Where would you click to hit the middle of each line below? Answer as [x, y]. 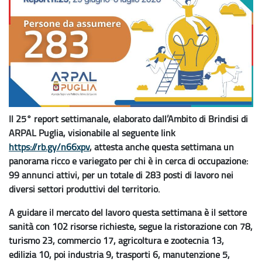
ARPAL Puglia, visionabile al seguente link [92, 133]
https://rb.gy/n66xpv [49, 147]
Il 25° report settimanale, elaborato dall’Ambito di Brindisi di [128, 119]
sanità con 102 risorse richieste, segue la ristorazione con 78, [131, 227]
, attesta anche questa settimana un [162, 147]
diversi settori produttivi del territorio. [84, 189]
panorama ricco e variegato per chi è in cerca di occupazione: [128, 161]
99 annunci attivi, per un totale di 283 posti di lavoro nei [121, 175]
